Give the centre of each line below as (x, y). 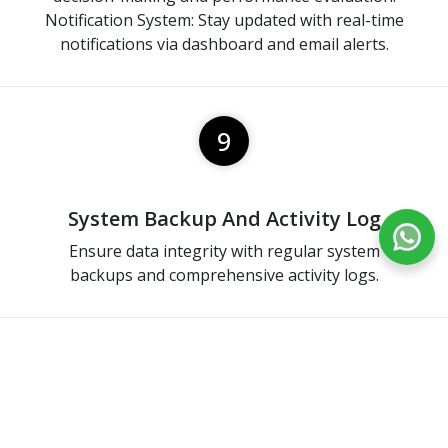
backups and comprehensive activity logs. (224, 274)
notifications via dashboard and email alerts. (224, 43)
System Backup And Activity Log (224, 218)
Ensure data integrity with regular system (224, 250)
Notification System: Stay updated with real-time (224, 19)
